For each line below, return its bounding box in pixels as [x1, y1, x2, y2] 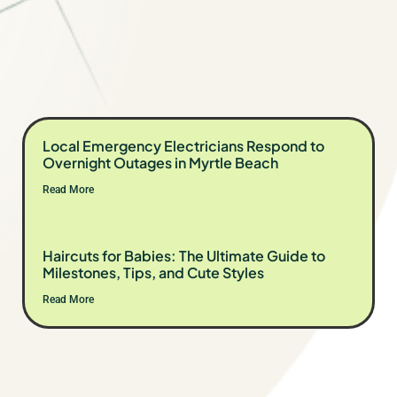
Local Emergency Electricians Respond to [43, 136, 324, 156]
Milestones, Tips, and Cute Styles [43, 263, 264, 283]
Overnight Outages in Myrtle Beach [43, 153, 278, 173]
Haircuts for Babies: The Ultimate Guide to [43, 246, 325, 266]
